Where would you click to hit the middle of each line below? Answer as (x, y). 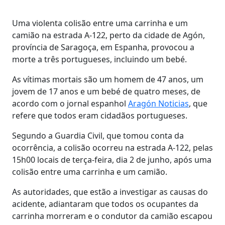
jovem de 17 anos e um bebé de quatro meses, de (106, 91)
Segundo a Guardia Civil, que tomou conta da (98, 135)
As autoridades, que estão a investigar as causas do (110, 192)
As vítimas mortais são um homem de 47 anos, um (108, 79)
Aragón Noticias (158, 103)
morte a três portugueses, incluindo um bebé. (99, 59)
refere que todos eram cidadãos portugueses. (101, 115)
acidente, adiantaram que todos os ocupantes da (105, 204)
